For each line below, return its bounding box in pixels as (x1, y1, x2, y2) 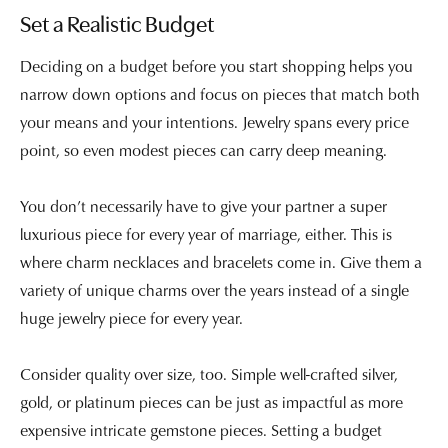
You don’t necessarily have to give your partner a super (20, 194, 387, 217)
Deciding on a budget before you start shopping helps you (20, 54, 413, 77)
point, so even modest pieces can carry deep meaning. (20, 138, 387, 161)
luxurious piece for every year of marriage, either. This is (20, 222, 392, 245)
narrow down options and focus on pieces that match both (20, 82, 420, 105)
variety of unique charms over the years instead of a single (20, 278, 409, 301)
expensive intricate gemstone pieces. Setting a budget (20, 418, 382, 441)
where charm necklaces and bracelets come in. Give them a (20, 250, 422, 273)
